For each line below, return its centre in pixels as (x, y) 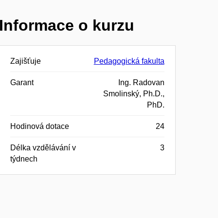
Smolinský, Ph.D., (134, 93)
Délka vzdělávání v (43, 147)
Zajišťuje (25, 61)
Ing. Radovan (141, 82)
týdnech (24, 159)
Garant (22, 82)
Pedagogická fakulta (129, 61)
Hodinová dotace (39, 126)
